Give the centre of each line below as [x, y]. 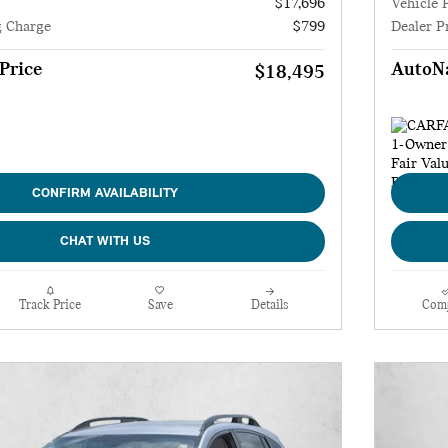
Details [270, 305]
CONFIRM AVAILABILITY [105, 193]
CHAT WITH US [105, 242]
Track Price [50, 305]
